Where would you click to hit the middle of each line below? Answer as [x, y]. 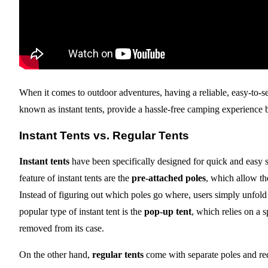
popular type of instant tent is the [82, 212]
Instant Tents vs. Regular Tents [104, 135]
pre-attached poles [169, 178]
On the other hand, [56, 255]
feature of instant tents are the [75, 178]
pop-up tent [168, 212]
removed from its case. [62, 229]
